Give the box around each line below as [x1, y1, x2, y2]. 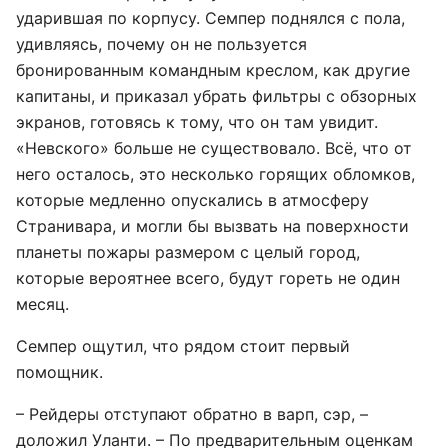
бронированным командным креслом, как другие [16, 60, 410, 80]
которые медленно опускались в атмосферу [16, 190, 369, 210]
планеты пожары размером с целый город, [16, 242, 360, 262]
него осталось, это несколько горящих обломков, [16, 164, 415, 184]
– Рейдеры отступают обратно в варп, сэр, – [16, 404, 368, 424]
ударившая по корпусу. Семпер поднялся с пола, [16, 8, 405, 28]
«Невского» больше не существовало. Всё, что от [16, 138, 412, 158]
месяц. [16, 294, 69, 314]
